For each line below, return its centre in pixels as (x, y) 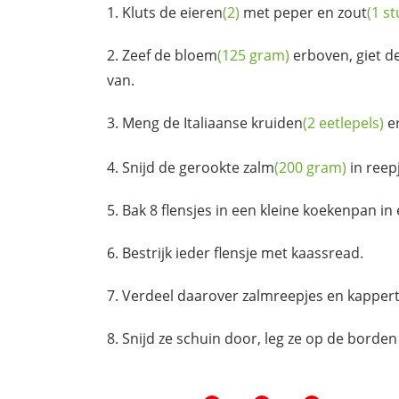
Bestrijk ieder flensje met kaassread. (243, 252)
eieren (201, 13)
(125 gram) (253, 56)
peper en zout (320, 13)
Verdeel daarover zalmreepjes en (235, 295)
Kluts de (151, 13)
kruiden (277, 123)
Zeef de (148, 56)
